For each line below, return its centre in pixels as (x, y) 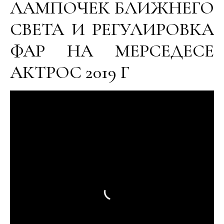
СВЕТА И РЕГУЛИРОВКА (112, 29)
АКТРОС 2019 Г (70, 72)
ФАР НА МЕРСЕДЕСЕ (112, 51)
